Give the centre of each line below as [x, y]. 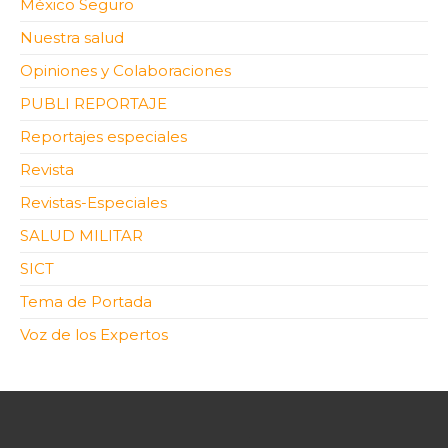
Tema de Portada [86, 301]
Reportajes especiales [103, 136]
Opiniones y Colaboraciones [125, 70]
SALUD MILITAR [81, 235]
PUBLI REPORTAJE [93, 103]
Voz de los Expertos [94, 334]
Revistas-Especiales [93, 202]
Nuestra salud [72, 37]
